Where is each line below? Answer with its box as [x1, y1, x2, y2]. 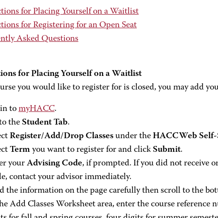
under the [113, 132, 153, 141]
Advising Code [27, 159, 82, 168]
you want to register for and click [30, 145, 153, 154]
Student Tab [22, 118, 68, 127]
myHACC [18, 105, 54, 113]
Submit [153, 145, 181, 154]
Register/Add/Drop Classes [10, 132, 113, 141]
